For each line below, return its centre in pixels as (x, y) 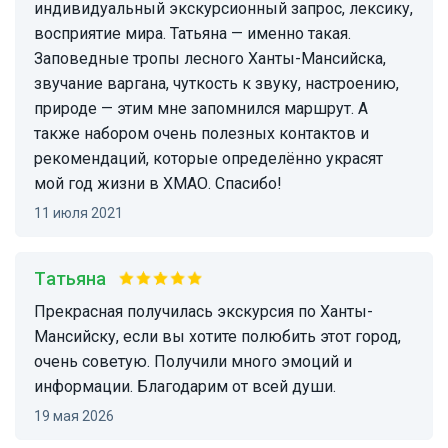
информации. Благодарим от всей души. (185, 387)
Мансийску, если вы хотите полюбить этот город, (217, 337)
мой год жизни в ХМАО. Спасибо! (158, 184)
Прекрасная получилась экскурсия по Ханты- (40, 312)
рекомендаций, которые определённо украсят (208, 159)
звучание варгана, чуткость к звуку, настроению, (216, 84)
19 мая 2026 (78, 416)
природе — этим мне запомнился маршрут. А (201, 109)
